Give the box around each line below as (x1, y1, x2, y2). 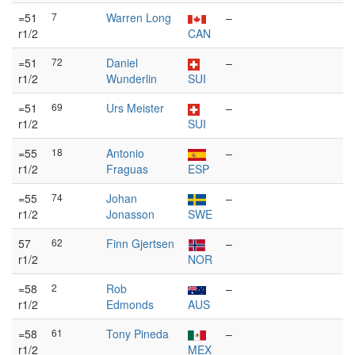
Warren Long (106, 10, 171, 25)
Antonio (106, 145, 144, 161)
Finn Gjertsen (106, 235, 174, 251)
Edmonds (106, 296, 154, 312)
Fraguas (106, 161, 148, 177)
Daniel (106, 55, 138, 71)
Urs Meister (106, 100, 164, 116)
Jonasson (106, 206, 155, 222)
